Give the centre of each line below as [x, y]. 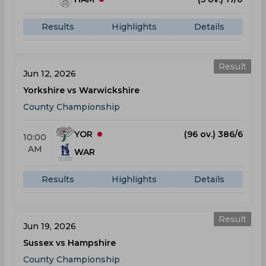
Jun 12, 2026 [50, 74]
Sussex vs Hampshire [69, 243]
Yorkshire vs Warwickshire [81, 90]
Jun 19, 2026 [50, 226]
